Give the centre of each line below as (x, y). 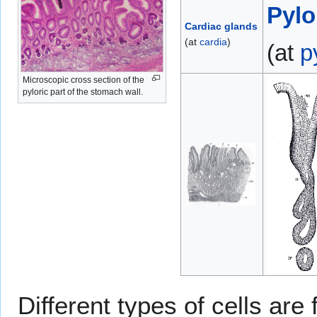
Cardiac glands (221, 27)
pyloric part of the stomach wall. (83, 92)
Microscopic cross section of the (83, 80)
